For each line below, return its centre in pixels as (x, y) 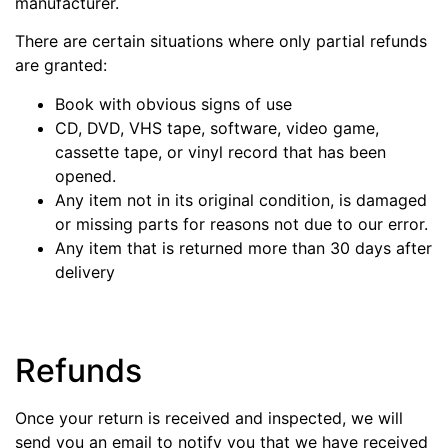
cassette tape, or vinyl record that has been (220, 151)
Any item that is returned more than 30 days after (243, 247)
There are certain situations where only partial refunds (221, 41)
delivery (85, 271)
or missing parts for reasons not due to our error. (241, 223)
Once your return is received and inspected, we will (209, 417)
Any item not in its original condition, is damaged (241, 199)
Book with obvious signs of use (173, 103)
